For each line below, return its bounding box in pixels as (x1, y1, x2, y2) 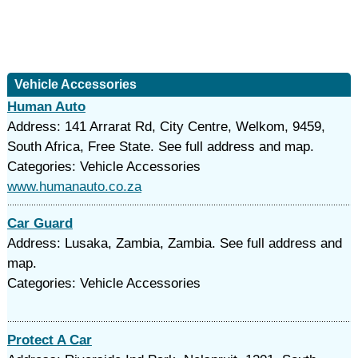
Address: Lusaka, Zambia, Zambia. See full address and (6, 236, 342, 251)
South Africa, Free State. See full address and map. (6, 139, 314, 154)
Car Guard (6, 216, 73, 231)
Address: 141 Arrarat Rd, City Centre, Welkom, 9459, (6, 119, 325, 134)
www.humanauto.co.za (6, 179, 141, 194)
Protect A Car (6, 332, 92, 348)
